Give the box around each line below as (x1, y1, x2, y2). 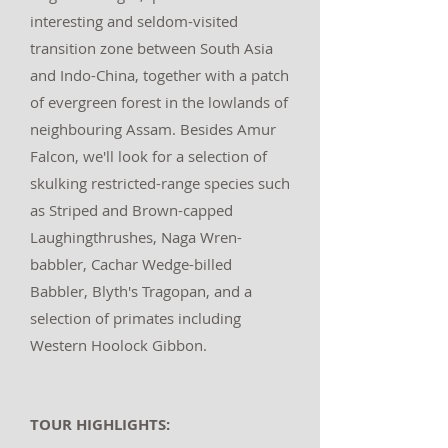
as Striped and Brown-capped (30, 200, 233, 220)
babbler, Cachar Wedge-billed (30, 254, 232, 274)
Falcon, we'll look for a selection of (30, 146, 267, 166)
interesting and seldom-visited (30, 11, 238, 31)
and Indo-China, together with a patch (30, 65, 289, 85)
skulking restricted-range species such (30, 173, 290, 193)
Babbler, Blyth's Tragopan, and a (30, 281, 252, 301)
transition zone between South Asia (30, 38, 273, 58)
